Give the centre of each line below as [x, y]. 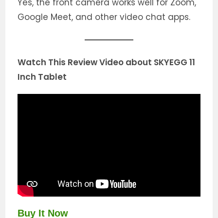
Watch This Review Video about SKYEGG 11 [107, 63]
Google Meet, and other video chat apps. [104, 17]
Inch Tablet [42, 77]
